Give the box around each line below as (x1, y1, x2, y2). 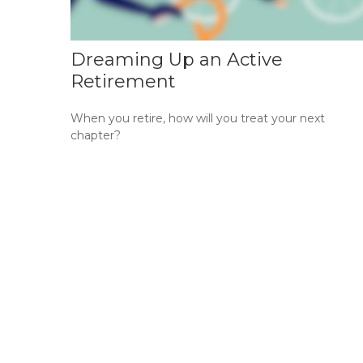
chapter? (70, 128, 121, 143)
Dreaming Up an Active (70, 49, 283, 71)
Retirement (70, 70, 176, 93)
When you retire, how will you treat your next (70, 111, 325, 126)
